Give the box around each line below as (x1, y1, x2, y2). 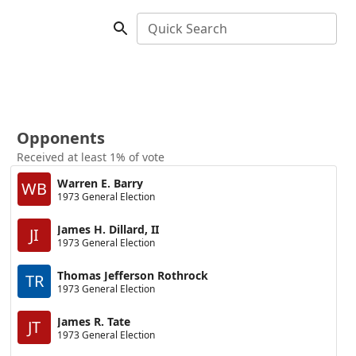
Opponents (17, 127, 106, 149)
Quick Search (148, 20, 227, 37)
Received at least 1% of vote (17, 149, 165, 164)
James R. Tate (57, 313, 131, 329)
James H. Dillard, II (57, 221, 160, 237)
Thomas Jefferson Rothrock (57, 267, 209, 283)
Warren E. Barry (57, 175, 144, 191)
